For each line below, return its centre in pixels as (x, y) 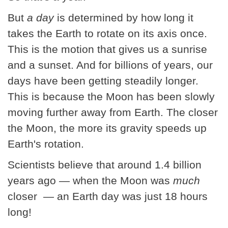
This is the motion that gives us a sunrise (107, 49)
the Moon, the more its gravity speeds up (107, 128)
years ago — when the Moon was (89, 180)
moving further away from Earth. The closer (113, 112)
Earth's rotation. (46, 144)
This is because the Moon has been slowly (111, 96)
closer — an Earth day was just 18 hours (108, 196)
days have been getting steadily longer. (103, 80)
